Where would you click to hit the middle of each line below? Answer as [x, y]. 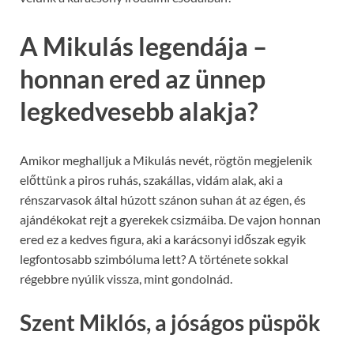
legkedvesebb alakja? [139, 111]
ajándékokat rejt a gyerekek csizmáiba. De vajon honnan [170, 219]
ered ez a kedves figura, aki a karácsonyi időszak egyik [163, 239]
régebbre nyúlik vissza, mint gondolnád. [126, 278]
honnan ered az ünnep [143, 79]
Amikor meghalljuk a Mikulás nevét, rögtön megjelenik [166, 160]
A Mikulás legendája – [143, 47]
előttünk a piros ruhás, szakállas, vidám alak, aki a [151, 179]
